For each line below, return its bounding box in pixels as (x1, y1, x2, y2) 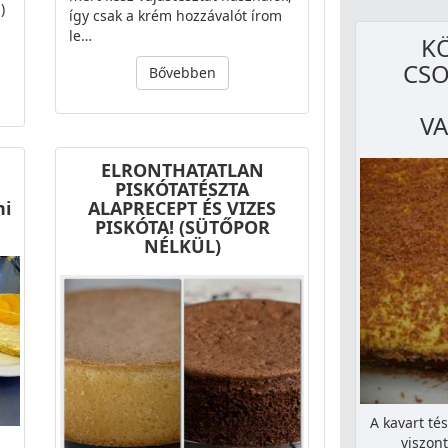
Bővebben (148, 62, 216, 82)
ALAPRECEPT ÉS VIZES (88, 195, 276, 220)
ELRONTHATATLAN (100, 157, 264, 182)
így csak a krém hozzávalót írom (69, 5, 282, 25)
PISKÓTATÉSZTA (115, 176, 249, 201)
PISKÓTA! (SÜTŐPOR (94, 214, 270, 239)
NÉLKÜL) (143, 233, 221, 258)
